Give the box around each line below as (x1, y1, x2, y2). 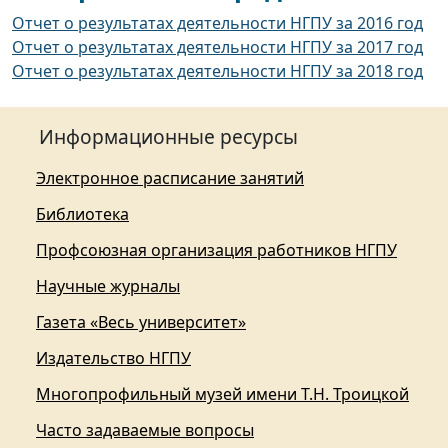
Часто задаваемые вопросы (36, 419, 254, 442)
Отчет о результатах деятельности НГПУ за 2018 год (12, 60, 423, 83)
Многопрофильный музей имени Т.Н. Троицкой (36, 383, 409, 406)
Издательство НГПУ (36, 347, 191, 370)
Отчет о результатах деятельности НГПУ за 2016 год (12, 12, 423, 35)
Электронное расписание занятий (36, 167, 304, 190)
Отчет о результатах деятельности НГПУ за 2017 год (12, 36, 423, 59)
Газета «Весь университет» (36, 311, 246, 334)
